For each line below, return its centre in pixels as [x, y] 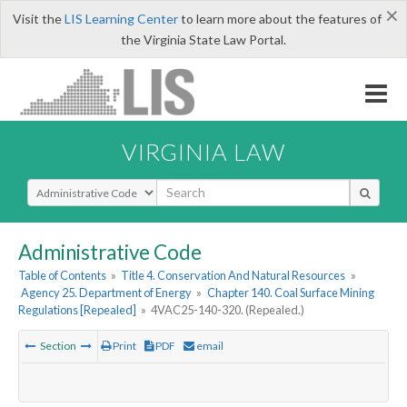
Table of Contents [62, 276]
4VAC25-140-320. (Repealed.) [228, 310]
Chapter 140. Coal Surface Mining [290, 293]
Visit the [38, 19]
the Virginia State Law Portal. [203, 40]
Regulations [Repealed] [77, 310]
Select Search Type [81, 186]
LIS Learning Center [121, 19]
